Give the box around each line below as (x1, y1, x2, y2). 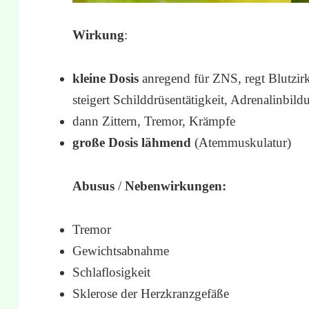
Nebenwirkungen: (125, 178, 227, 193)
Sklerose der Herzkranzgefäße (72, 286, 230, 301)
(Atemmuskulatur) (195, 134, 292, 150)
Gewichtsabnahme (72, 243, 170, 258)
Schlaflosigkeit (72, 264, 151, 279)
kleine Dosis (72, 70, 139, 86)
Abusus (72, 178, 115, 193)
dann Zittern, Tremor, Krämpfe (72, 113, 236, 128)
